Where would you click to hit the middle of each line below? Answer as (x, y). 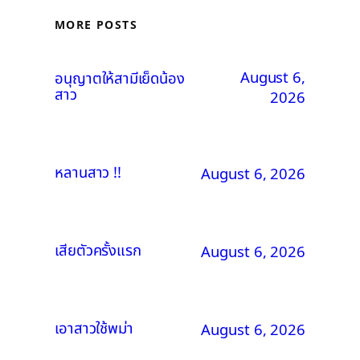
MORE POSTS (96, 25)
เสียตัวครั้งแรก (98, 251)
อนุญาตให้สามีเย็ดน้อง (120, 79)
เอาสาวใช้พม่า (94, 329)
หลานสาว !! (88, 173)
